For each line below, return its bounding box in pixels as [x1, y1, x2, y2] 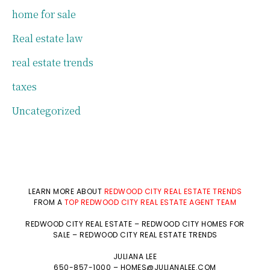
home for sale [12, 7, 76, 21]
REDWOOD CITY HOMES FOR [141, 218, 245, 229]
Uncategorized [12, 103, 81, 118]
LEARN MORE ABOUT [28, 186, 104, 196]
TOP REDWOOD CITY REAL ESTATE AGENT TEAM [64, 196, 236, 207]
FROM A [34, 196, 64, 207]
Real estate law [12, 31, 83, 45]
